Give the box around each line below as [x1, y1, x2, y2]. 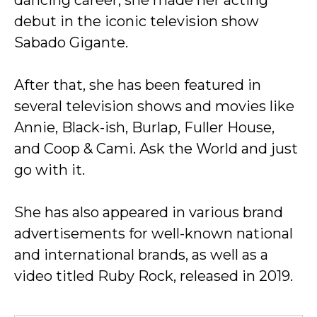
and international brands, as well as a [14, 246, 268, 263]
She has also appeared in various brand [14, 204, 283, 221]
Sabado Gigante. [14, 34, 128, 51]
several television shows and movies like [14, 98, 294, 115]
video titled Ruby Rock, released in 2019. [14, 267, 293, 284]
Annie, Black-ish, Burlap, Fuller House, [14, 119, 275, 136]
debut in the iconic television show [14, 13, 259, 30]
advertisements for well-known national [14, 225, 293, 242]
